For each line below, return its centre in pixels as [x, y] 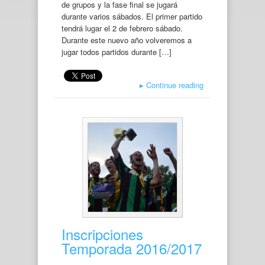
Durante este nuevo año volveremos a [127, 40]
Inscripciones [102, 234]
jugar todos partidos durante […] [117, 52]
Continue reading [174, 85]
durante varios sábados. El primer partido [132, 16]
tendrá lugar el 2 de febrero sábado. [122, 28]
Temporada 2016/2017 [132, 248]
